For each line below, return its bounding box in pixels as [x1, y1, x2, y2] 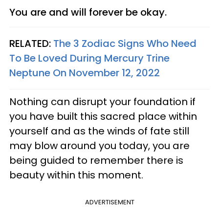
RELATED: [9, 36, 53, 50]
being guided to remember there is [9, 153, 183, 167]
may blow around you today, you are [9, 138, 190, 153]
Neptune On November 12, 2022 [9, 66, 160, 80]
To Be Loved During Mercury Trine [9, 51, 170, 65]
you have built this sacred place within [9, 109, 197, 123]
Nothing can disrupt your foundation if [9, 94, 196, 109]
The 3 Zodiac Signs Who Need [53, 36, 197, 50]
